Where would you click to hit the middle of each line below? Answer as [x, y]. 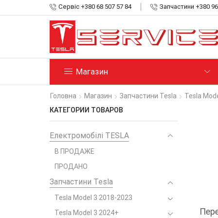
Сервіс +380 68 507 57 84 [95, 7]
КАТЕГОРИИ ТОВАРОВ [86, 110]
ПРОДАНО [71, 167]
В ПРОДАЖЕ [74, 152]
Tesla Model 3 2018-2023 [93, 198]
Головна [63, 96]
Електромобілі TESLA [89, 136]
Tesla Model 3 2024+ [87, 213]
